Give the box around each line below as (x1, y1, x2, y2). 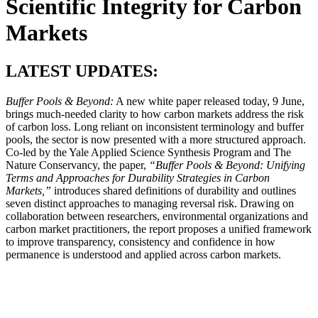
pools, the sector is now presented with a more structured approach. (6, 133, 306, 146)
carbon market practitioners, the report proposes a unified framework (6, 222, 312, 235)
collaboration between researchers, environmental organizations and (6, 209, 308, 222)
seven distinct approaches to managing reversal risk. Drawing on (6, 197, 294, 209)
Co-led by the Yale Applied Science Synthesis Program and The (6, 146, 291, 158)
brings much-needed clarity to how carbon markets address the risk (6, 107, 304, 120)
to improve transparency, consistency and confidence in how (6, 235, 275, 248)
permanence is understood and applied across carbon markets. (6, 248, 281, 261)
